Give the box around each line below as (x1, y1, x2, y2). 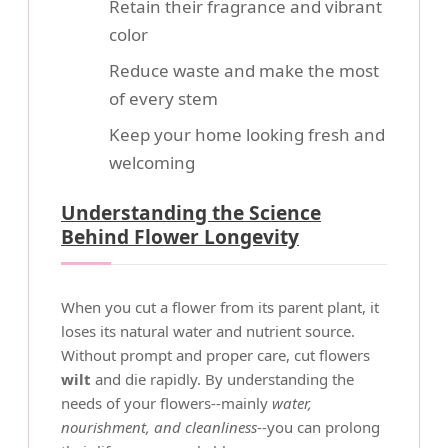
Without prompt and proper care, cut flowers (61, 345, 370, 365)
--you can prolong (257, 417, 380, 437)
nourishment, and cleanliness (61, 417, 257, 437)
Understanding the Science (61, 199, 321, 226)
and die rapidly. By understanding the (91, 369, 354, 389)
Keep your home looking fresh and (109, 123, 385, 146)
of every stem (109, 87, 218, 110)
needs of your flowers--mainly (61, 393, 272, 413)
